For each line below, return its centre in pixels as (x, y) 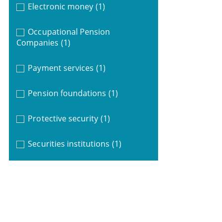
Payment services (61, 68)
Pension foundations (67, 93)
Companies (37, 42)
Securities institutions (69, 143)
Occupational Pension (69, 31)
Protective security (63, 118)
